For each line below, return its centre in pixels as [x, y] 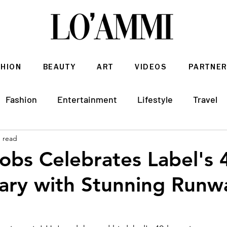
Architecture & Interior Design [71, 140]
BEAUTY [59, 68]
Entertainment [87, 99]
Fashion [21, 99]
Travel [205, 99]
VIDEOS [151, 68]
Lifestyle [155, 99]
